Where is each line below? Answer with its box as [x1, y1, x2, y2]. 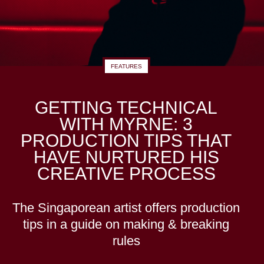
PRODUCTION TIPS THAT [21, 131, 232, 151]
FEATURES [110, 63, 142, 70]
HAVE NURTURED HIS [33, 147, 219, 167]
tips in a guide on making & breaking [23, 217, 229, 232]
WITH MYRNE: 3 [60, 114, 193, 134]
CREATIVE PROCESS [37, 164, 216, 184]
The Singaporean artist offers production [12, 200, 240, 216]
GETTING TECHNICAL [35, 98, 217, 118]
